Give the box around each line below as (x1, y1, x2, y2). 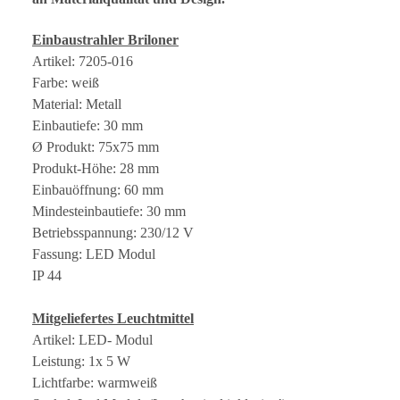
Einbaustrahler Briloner (32, 31, 179, 47)
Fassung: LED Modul (32, 246, 155, 262)
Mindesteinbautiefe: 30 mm (32, 203, 186, 219)
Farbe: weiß (32, 74, 99, 90)
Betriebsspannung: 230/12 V (32, 224, 194, 240)
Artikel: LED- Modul (32, 331, 153, 347)
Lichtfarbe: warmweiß (32, 374, 157, 390)
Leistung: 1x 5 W (32, 353, 130, 369)
